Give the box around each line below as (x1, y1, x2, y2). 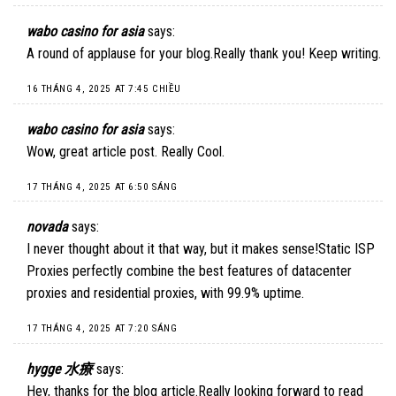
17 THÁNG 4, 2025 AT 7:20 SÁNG (27, 323, 178, 335)
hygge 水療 (27, 360, 93, 377)
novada (27, 218, 68, 236)
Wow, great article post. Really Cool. (27, 142, 225, 160)
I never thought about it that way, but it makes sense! (27, 240, 318, 258)
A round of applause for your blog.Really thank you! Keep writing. (27, 45, 381, 63)
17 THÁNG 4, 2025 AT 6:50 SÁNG (27, 180, 178, 193)
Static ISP (318, 240, 375, 258)
